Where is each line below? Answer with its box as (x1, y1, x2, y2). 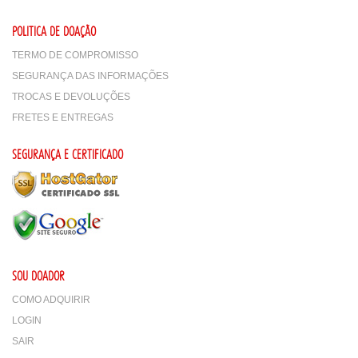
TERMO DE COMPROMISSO (12, 50, 138, 61)
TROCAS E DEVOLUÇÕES (12, 91, 130, 102)
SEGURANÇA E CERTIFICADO (12, 147, 123, 161)
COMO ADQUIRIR (12, 294, 90, 305)
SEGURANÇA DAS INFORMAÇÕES (12, 70, 169, 82)
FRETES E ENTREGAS (12, 112, 113, 123)
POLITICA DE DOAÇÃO (12, 24, 96, 38)
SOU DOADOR (12, 268, 65, 283)
